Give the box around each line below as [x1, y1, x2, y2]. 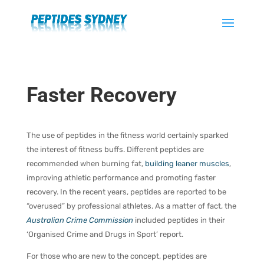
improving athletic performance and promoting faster [26, 173, 216, 182]
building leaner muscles [144, 159, 229, 168]
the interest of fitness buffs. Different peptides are [26, 145, 204, 154]
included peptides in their [133, 216, 225, 225]
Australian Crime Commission [26, 216, 133, 225]
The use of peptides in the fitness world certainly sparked [26, 131, 229, 140]
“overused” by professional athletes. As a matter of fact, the [26, 202, 236, 210]
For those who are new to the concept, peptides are [26, 252, 207, 260]
